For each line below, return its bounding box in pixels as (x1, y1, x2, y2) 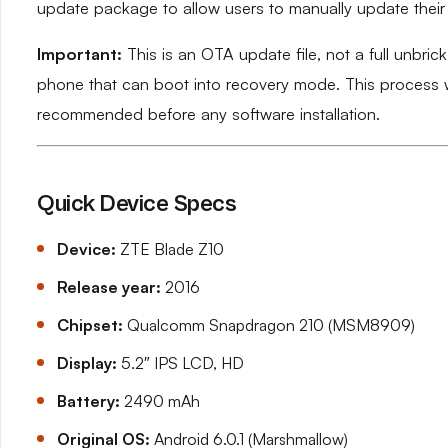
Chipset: (57, 315, 123, 335)
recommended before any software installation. (37, 104, 380, 124)
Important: (37, 44, 122, 64)
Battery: (57, 391, 120, 411)
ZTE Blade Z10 (116, 239, 224, 259)
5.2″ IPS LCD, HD (117, 353, 244, 373)
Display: (57, 353, 117, 373)
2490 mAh (120, 391, 200, 411)
